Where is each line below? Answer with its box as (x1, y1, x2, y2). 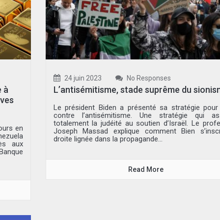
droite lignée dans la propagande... (53, 134, 163, 143)
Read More (128, 165, 164, 173)
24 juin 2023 (62, 74, 102, 82)
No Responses (125, 74, 171, 82)
